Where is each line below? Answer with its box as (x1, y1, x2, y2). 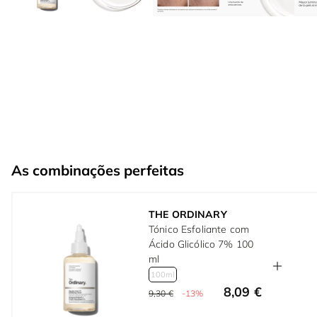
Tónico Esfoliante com (149, 223, 249, 236)
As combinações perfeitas (11, 161, 184, 180)
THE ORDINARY (149, 208, 227, 221)
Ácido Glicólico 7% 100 (149, 238, 254, 251)
